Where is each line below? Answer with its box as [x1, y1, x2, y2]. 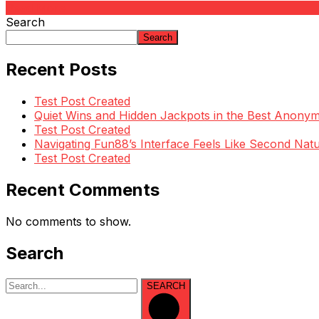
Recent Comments [6, 179, 159, 200]
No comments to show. [6, 214, 131, 229]
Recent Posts [6, 59, 117, 80]
